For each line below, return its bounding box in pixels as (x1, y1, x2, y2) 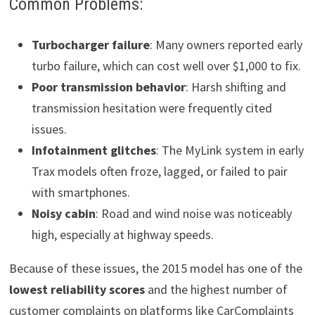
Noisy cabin (31, 205, 96, 222)
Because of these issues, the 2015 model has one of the (8, 260, 302, 277)
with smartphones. (31, 184, 130, 201)
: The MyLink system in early (155, 142, 304, 159)
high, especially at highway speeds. (31, 226, 214, 243)
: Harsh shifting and (185, 79, 286, 96)
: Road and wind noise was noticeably (95, 205, 292, 222)
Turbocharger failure (31, 37, 150, 53)
